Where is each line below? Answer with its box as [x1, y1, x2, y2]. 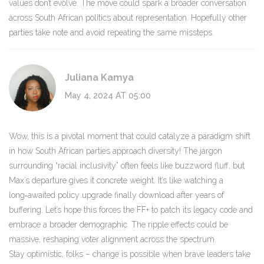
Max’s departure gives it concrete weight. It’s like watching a [9, 176, 223, 186]
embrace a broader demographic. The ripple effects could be [9, 220, 228, 230]
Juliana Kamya [65, 72, 134, 84]
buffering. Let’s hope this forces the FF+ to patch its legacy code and [9, 205, 253, 215]
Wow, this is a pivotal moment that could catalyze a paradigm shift [9, 131, 250, 141]
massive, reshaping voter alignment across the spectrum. [9, 235, 216, 245]
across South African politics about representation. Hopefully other [9, 13, 247, 23]
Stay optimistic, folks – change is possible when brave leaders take [9, 249, 250, 259]
